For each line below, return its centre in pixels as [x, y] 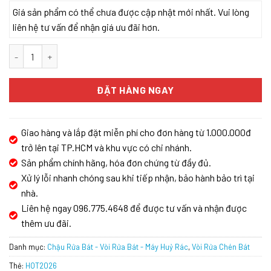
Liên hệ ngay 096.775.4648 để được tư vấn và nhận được [134, 207]
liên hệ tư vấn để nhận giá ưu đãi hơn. [86, 27]
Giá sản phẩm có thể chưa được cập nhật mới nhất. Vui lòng [131, 11]
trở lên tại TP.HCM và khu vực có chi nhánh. [106, 147]
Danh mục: [28, 247]
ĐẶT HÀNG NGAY [135, 90]
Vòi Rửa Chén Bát [221, 247]
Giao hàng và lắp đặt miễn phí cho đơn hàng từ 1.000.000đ [136, 132]
